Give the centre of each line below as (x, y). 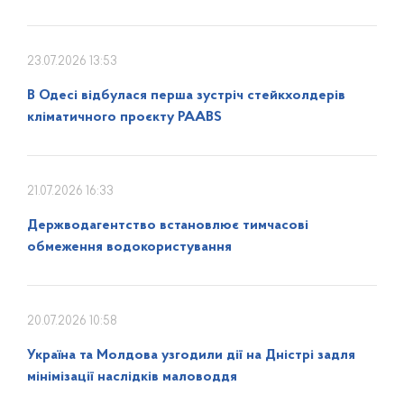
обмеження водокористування (129, 247)
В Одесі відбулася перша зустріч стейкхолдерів (186, 96)
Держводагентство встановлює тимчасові (168, 225)
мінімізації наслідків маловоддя (132, 377)
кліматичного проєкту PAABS (124, 117)
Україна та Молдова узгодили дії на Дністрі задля (191, 355)
